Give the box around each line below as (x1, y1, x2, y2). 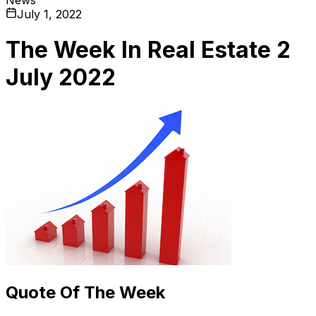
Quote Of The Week (6, 281, 165, 303)
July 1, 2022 (17, 6, 82, 21)
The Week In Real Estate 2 (6, 36, 291, 64)
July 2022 (6, 63, 116, 92)
